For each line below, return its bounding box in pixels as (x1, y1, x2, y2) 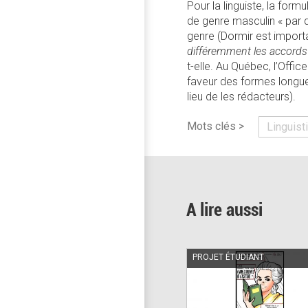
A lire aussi (186, 199, 263, 221)
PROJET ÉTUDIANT (192, 252, 265, 262)
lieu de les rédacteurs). (187, 89, 299, 103)
